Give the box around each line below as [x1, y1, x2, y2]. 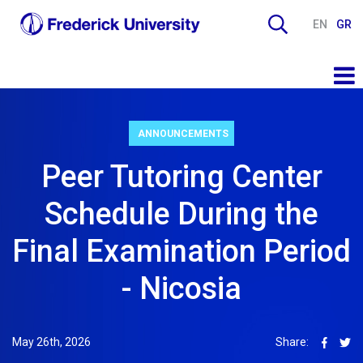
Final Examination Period [12, 233, 351, 269]
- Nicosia [122, 270, 241, 306]
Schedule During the [45, 195, 318, 232]
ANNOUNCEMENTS [138, 127, 229, 139]
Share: [275, 335, 310, 348]
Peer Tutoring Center [41, 158, 322, 194]
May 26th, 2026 [12, 335, 91, 348]
